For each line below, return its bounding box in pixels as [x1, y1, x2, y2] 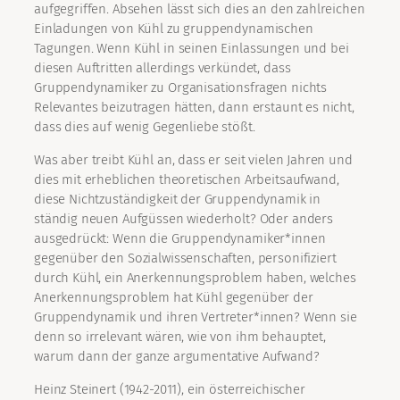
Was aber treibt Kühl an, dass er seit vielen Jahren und [34, 152, 353, 169]
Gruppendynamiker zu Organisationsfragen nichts [34, 79, 328, 96]
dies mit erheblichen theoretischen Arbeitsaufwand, [34, 171, 339, 188]
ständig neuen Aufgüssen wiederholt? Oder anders [34, 211, 333, 228]
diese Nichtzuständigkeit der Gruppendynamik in [34, 191, 321, 208]
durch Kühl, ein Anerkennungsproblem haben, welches [34, 270, 356, 287]
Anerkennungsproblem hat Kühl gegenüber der [34, 289, 313, 306]
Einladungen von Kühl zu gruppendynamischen [34, 21, 313, 37]
